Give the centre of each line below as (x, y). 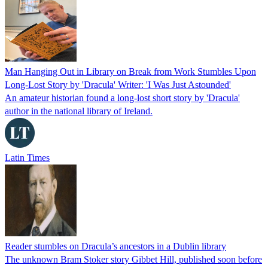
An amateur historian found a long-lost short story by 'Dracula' (122, 98)
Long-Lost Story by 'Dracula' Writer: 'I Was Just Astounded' (118, 84)
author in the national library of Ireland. (79, 111)
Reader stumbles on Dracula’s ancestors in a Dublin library (115, 246)
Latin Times (27, 157)
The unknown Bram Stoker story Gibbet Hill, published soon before (133, 259)
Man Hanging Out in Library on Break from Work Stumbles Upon (130, 71)
